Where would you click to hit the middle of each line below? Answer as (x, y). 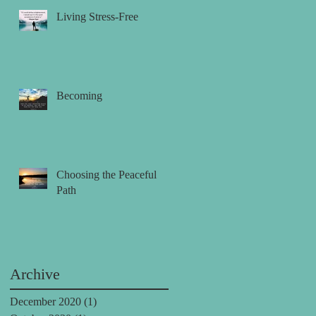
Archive (35, 274)
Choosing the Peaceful (107, 174)
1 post (110, 301)
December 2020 (45, 301)
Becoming (79, 95)
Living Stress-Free (97, 16)
